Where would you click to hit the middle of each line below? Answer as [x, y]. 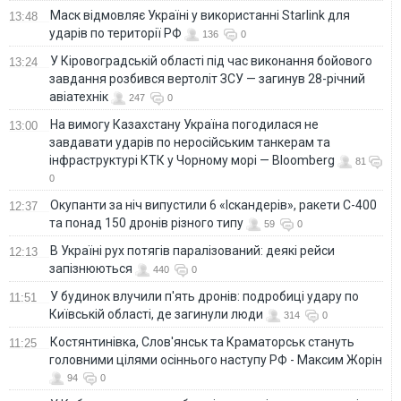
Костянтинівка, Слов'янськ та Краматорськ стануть [202, 342]
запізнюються [91, 269]
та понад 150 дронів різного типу [146, 223]
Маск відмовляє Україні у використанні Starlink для [200, 16]
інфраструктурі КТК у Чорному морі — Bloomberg [192, 161]
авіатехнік [79, 97]
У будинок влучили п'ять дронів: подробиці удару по [205, 297]
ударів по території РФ [115, 34]
